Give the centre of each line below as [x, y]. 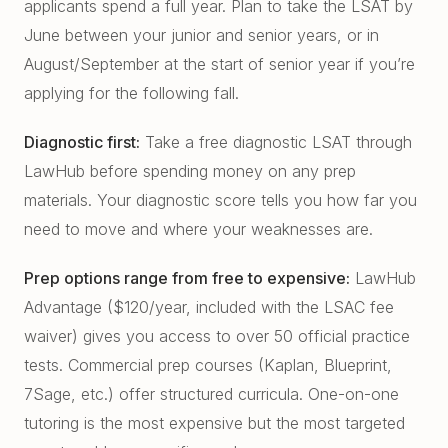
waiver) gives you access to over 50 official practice [217, 336]
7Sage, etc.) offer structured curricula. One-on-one [211, 394]
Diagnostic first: [82, 142]
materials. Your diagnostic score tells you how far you [220, 200]
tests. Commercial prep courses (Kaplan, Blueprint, [208, 365]
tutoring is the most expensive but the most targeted [214, 423]
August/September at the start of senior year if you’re [219, 64]
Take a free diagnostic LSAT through [276, 142]
